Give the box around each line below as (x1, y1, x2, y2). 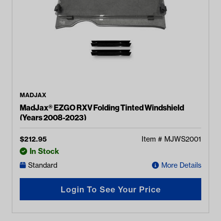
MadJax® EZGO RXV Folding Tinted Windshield (20, 103, 184, 112)
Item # (142, 135, 164, 144)
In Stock (30, 147, 59, 156)
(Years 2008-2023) (20, 112, 86, 122)
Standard (28, 161, 57, 170)
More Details (161, 161, 201, 170)
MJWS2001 (164, 135, 201, 144)
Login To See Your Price (60, 184, 161, 194)
